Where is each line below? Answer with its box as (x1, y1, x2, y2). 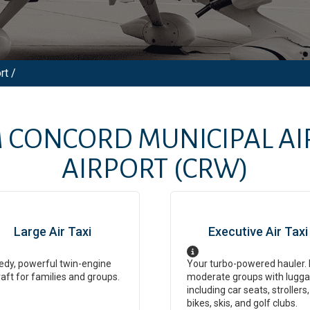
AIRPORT (62, 154, 168, 184)
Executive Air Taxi (208, 224, 308, 239)
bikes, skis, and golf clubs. (187, 298, 298, 309)
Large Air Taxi (13, 224, 91, 239)
